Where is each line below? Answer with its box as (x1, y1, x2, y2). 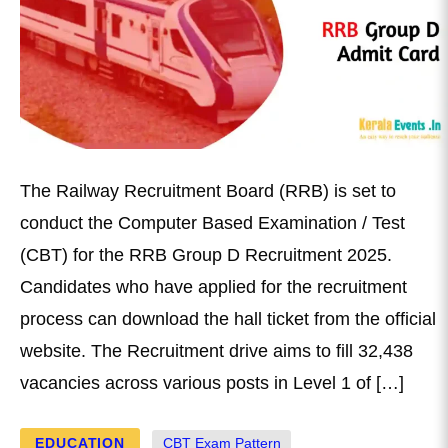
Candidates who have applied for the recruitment (20, 277, 407, 298)
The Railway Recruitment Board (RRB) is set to (20, 181, 396, 202)
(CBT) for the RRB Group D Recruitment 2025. (20, 245, 392, 266)
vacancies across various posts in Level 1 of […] (20, 373, 404, 394)
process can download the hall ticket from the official (20, 309, 436, 330)
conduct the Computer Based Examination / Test (20, 213, 405, 234)
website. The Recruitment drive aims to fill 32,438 (20, 341, 413, 362)
